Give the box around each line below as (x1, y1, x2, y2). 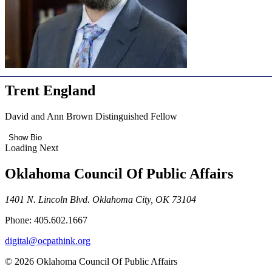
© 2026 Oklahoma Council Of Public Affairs (5, 256, 177, 267)
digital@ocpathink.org (5, 235, 90, 246)
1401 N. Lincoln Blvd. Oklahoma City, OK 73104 (5, 194, 196, 205)
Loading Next (5, 142, 58, 153)
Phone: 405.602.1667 (5, 214, 87, 225)
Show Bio (8, 132, 42, 142)
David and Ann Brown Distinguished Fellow (5, 110, 177, 121)
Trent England (5, 83, 95, 99)
